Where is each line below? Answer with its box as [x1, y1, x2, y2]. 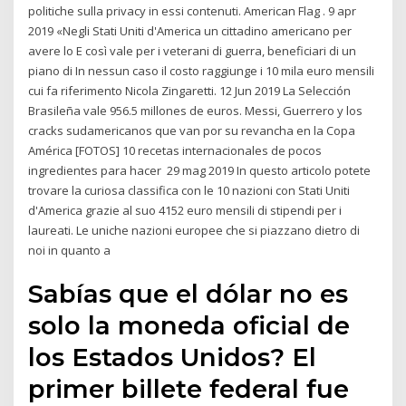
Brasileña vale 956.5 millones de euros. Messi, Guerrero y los [28, 101, 363, 119]
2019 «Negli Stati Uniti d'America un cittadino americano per [28, 22, 353, 39]
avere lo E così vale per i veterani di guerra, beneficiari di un [28, 42, 357, 59]
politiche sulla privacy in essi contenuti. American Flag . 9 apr [28, 2, 357, 19]
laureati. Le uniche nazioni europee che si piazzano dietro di [28, 221, 361, 238]
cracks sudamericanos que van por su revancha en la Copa [28, 121, 356, 139]
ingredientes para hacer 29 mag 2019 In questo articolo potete [28, 161, 372, 179]
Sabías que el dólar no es [28, 278, 349, 310]
